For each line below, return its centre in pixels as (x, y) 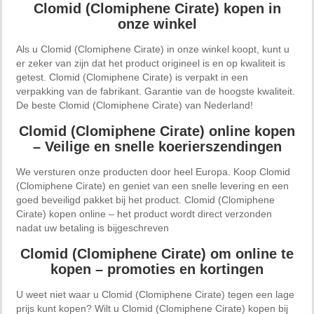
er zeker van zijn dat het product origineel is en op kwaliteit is (151, 63)
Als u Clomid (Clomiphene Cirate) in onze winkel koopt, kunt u (153, 49)
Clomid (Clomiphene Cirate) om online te (157, 253)
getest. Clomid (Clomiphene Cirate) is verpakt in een (132, 77)
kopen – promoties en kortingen (157, 269)
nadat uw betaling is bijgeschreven (93, 227)
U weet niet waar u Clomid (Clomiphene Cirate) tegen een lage (155, 294)
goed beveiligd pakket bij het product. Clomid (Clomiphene (145, 199)
